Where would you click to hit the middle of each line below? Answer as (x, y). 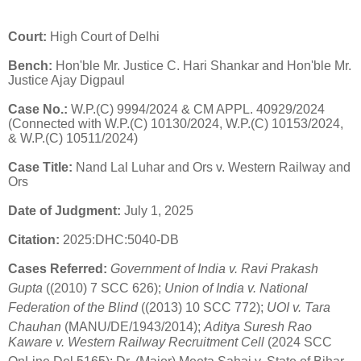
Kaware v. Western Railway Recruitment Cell (136, 342)
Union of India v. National (236, 288)
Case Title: (40, 167)
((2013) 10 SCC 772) (199, 308)
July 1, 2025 (157, 210)
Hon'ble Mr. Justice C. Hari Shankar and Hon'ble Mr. (202, 65)
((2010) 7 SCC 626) (100, 288)
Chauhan (35, 327)
